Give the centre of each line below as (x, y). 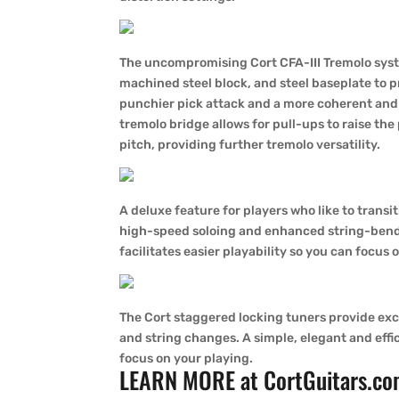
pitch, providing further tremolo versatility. (250, 145)
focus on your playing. (187, 358)
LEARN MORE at (192, 380)
